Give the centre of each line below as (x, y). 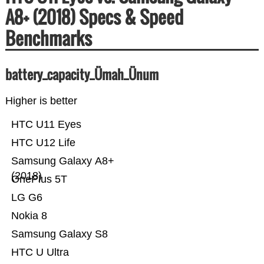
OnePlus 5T (61, 179)
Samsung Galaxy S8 (59, 234)
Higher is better (41, 101)
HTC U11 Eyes (46, 125)
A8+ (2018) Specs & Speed (94, 17)
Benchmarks (48, 38)
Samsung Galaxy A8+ (62, 161)
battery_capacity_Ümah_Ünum (82, 75)
